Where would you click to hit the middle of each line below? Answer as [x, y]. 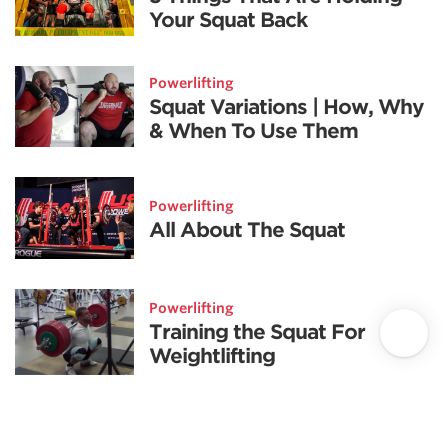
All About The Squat [247, 229]
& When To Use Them [254, 130]
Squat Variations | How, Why [287, 106]
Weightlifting [212, 355]
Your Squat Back [228, 19]
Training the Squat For [257, 331]
